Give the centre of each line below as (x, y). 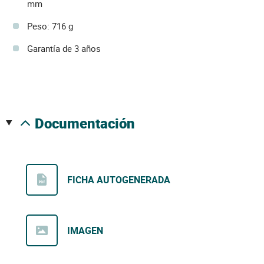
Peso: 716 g (50, 26)
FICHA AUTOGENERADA (119, 179)
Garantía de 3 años (64, 48)
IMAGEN (85, 230)
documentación (89, 123)
